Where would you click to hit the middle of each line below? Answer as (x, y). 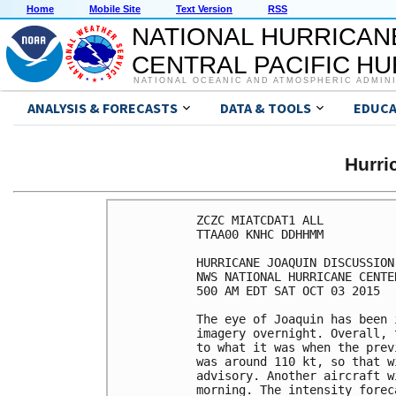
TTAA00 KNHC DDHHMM (260, 234)
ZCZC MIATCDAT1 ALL (260, 220)
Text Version (204, 9)
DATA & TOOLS (266, 108)
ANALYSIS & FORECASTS (103, 108)
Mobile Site (115, 9)
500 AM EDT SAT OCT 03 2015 (288, 290)
